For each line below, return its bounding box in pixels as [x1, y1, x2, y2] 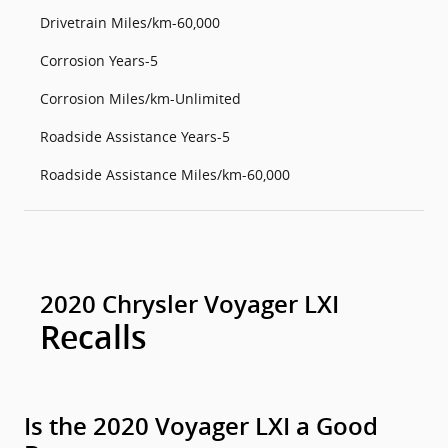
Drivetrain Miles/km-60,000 [40, 13, 220, 32]
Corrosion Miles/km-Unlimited [40, 89, 241, 108]
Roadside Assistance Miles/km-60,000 [40, 165, 290, 184]
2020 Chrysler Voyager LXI [40, 291, 339, 319]
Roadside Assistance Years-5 [40, 127, 230, 146]
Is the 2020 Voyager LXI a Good [24, 413, 378, 441]
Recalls [40, 319, 147, 357]
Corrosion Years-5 [40, 51, 158, 70]
